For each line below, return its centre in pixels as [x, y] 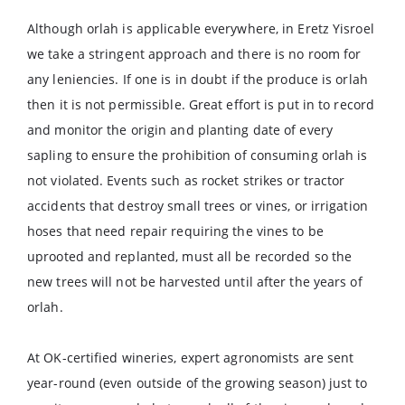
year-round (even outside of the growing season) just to [198, 383]
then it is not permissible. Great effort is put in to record [201, 104]
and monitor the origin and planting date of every [180, 130]
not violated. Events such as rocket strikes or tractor [186, 180]
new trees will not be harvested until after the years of [195, 282]
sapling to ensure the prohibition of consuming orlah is [198, 155]
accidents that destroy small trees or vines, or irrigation [198, 206]
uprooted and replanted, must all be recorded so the [190, 256]
